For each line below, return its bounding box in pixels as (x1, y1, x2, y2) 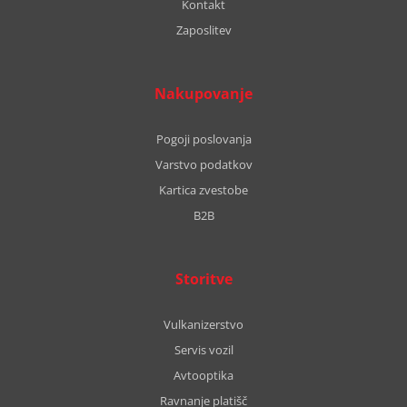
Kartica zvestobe (159, 182, 248, 198)
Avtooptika (174, 367, 233, 383)
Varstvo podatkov (154, 156, 253, 173)
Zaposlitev (175, 22, 232, 38)
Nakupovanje (154, 84, 253, 104)
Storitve (174, 269, 233, 289)
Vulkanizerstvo (164, 316, 243, 333)
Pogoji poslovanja (155, 131, 252, 147)
